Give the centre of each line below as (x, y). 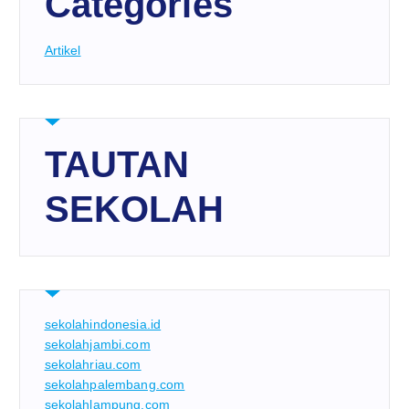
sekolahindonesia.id (103, 324)
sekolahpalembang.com (115, 384)
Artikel (63, 51)
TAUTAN (117, 164)
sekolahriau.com (93, 364)
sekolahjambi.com (97, 344)
